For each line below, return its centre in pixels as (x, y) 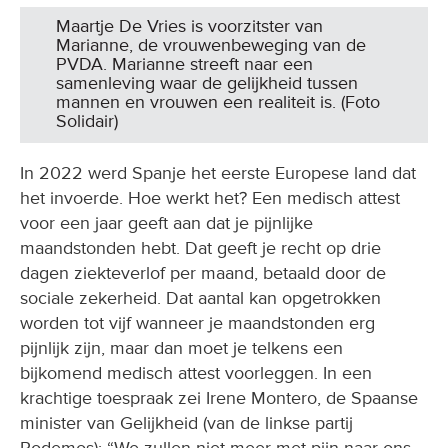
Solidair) (87, 120)
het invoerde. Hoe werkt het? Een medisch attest (210, 197)
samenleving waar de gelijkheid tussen (207, 82)
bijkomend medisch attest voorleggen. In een (196, 372)
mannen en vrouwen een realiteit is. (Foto (218, 101)
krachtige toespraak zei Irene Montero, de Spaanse (219, 397)
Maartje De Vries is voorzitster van (189, 25)
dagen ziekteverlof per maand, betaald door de (203, 272)
